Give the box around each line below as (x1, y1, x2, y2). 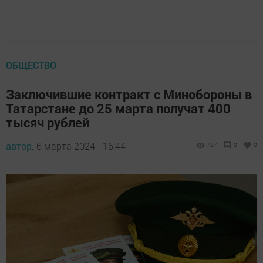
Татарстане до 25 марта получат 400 (6, 100, 231, 117)
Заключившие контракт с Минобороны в (6, 86, 252, 103)
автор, (6, 140, 33, 153)
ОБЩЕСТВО (6, 59, 56, 72)
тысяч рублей (6, 114, 89, 131)
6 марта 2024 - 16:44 (36, 140, 126, 153)
